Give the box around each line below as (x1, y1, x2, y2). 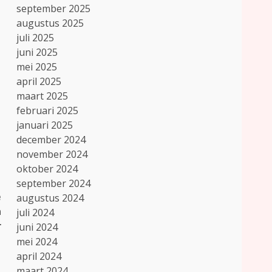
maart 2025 (16, 89, 69, 103)
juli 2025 (16, 31, 55, 44)
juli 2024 (16, 206, 55, 219)
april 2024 (16, 250, 62, 263)
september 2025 (16, 2, 91, 15)
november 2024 (16, 148, 88, 161)
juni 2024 (16, 220, 58, 234)
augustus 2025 (16, 16, 84, 30)
